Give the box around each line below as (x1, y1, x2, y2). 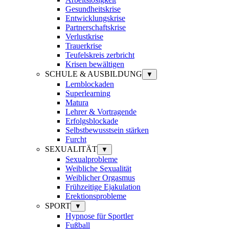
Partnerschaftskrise (65, 22, 126, 32)
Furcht (65, 134, 86, 144)
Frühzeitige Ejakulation (65, 182, 141, 191)
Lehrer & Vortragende (65, 107, 136, 116)
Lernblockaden (65, 79, 114, 88)
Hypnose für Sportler (65, 211, 133, 220)
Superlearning (65, 88, 110, 98)
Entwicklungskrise (65, 13, 125, 22)
